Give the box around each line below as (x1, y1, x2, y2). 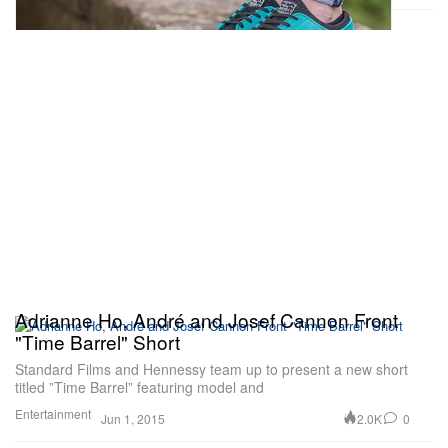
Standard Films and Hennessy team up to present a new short (15, 359, 408, 379)
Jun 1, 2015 (101, 410, 165, 427)
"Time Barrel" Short (15, 328, 180, 355)
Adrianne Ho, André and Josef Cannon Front (15, 306, 398, 333)
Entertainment (15, 405, 91, 422)
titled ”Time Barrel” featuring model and (15, 377, 264, 397)
